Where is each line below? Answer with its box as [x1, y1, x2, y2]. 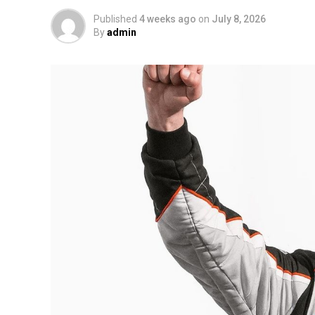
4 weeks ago [139, 13, 196, 25]
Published [94, 13, 137, 25]
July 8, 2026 [212, 13, 266, 25]
